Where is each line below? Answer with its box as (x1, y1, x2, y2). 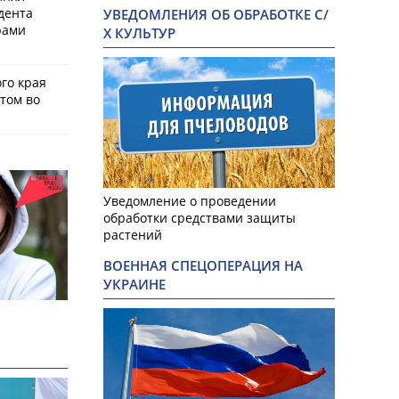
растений (103, 225, 162, 243)
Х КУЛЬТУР (103, 24, 175, 44)
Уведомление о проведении (103, 191, 276, 209)
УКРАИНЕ (103, 274, 166, 294)
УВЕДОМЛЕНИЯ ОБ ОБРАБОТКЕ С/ (103, 5, 329, 25)
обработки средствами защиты (103, 208, 296, 226)
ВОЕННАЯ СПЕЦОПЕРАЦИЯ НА (103, 256, 303, 275)
